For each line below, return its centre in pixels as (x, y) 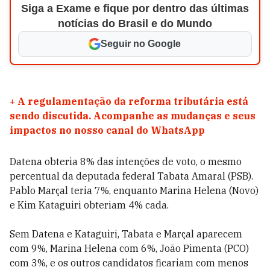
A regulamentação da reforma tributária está (133, 101)
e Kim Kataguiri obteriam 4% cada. (89, 205)
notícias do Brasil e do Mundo (135, 23)
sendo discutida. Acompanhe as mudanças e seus (133, 115)
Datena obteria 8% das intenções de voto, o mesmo (126, 161)
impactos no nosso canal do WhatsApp (107, 130)
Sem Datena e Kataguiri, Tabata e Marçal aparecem (126, 234)
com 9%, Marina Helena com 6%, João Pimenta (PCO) (129, 248)
